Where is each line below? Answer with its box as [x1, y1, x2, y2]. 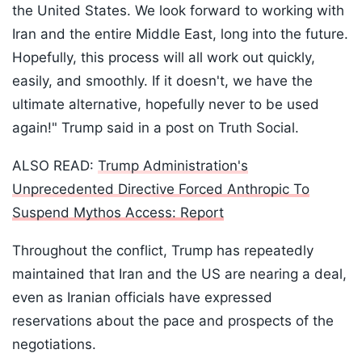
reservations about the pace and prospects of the [12, 313, 334, 330]
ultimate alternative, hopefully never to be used [12, 96, 319, 113]
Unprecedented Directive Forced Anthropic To [12, 181, 309, 198]
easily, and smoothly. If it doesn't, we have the [12, 73, 313, 90]
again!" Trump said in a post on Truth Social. [12, 120, 299, 137]
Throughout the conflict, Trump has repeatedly [12, 242, 314, 259]
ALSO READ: [12, 158, 98, 175]
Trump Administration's [98, 158, 248, 175]
